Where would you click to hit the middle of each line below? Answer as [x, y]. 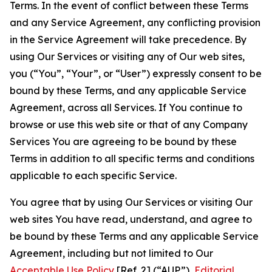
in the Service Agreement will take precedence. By [128, 39]
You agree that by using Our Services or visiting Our [131, 202]
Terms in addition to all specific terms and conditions [132, 158]
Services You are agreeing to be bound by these [123, 141]
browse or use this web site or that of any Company [129, 124]
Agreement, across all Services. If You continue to [126, 107]
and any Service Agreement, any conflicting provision [135, 22]
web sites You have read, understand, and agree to [131, 219]
